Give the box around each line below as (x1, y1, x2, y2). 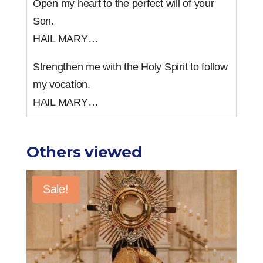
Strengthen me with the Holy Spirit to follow (32, 61, 228, 73)
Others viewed (26, 143, 142, 162)
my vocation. (32, 79, 90, 91)
